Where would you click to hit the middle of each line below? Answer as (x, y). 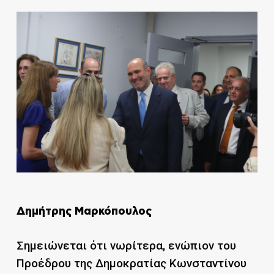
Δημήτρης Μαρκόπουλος (84, 211)
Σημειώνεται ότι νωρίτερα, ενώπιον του (126, 245)
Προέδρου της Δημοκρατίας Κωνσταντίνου (131, 263)
